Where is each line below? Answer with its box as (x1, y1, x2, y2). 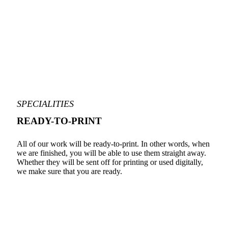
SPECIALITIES (17, 98, 74, 109)
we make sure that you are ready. (17, 167, 122, 176)
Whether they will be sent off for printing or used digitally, (17, 158, 203, 167)
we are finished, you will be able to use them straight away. (17, 149, 206, 158)
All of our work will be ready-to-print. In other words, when (17, 139, 210, 149)
